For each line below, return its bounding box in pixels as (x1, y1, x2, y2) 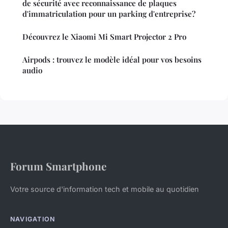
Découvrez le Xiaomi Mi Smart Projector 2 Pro (22, 32, 186, 42)
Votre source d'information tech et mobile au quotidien (10, 185, 199, 194)
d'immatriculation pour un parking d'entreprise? (22, 9, 195, 19)
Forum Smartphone (10, 159, 106, 174)
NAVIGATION (10, 215, 55, 223)
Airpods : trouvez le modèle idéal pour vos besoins (22, 54, 202, 65)
